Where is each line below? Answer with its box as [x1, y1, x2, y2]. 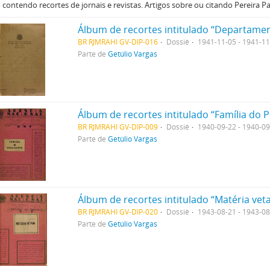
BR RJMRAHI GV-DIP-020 [78, 207, 159, 216]
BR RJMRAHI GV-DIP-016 [78, 37, 159, 46]
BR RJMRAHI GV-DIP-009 [78, 122, 159, 131]
